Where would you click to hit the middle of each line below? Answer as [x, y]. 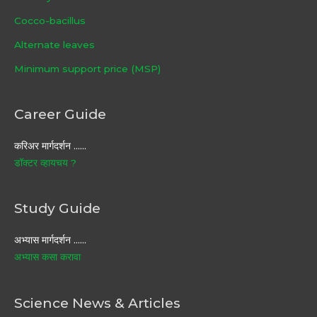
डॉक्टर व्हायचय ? [45, 163]
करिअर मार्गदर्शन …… [50, 146]
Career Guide [60, 114]
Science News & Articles [97, 302]
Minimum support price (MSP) [87, 68]
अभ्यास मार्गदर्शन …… [50, 240]
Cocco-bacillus [50, 20]
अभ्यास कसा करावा [47, 257]
